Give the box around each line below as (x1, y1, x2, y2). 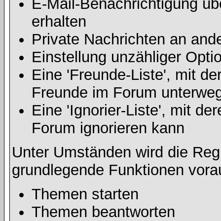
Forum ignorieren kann (32, 119, 184, 137)
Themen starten (32, 185, 139, 203)
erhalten (32, 13, 86, 30)
